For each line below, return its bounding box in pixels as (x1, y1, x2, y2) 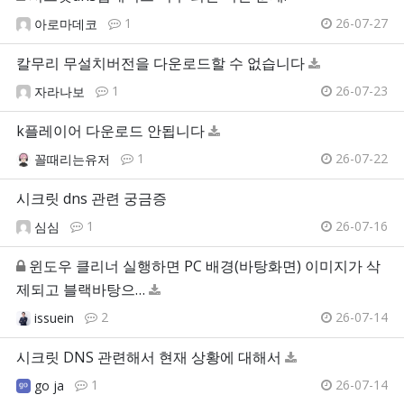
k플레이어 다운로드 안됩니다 (16, 121, 205, 142)
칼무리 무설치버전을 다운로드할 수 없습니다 (16, 53, 305, 74)
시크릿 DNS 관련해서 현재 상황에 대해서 (16, 347, 281, 368)
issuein (34, 309, 74, 327)
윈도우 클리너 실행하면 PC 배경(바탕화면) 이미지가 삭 (29, 256, 381, 277)
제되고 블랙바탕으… (16, 280, 145, 300)
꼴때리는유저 (34, 151, 110, 169)
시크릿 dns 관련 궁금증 (16, 188, 167, 209)
